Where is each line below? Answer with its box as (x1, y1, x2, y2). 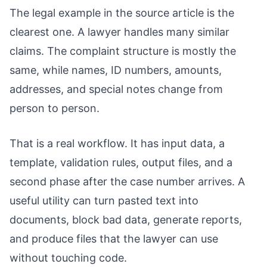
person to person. (10, 102, 100, 115)
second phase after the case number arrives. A (10, 175, 245, 188)
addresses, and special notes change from (10, 83, 223, 96)
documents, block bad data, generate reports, (10, 213, 242, 226)
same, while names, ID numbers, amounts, (10, 64, 222, 77)
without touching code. (10, 252, 127, 265)
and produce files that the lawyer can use (10, 232, 218, 246)
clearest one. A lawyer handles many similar (10, 26, 229, 39)
